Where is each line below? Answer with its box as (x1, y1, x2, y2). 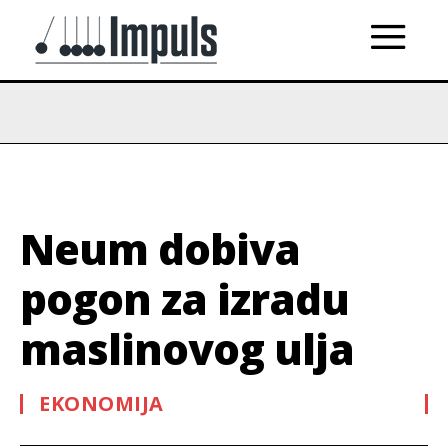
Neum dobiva (20, 220, 300, 277)
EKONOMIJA (39, 390, 164, 417)
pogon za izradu (20, 270, 349, 327)
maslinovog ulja (20, 320, 354, 377)
